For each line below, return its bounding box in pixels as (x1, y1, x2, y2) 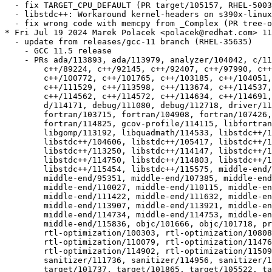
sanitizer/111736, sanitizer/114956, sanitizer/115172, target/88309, (5, 256, 15, 265)
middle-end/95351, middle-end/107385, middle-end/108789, (5, 174, 15, 183)
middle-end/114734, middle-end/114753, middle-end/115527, (5, 210, 15, 220)
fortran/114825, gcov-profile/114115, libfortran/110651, (5, 119, 15, 129)
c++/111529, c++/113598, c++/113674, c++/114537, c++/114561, (5, 83, 15, 92)
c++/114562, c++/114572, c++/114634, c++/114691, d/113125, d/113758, (5, 92, 15, 101)
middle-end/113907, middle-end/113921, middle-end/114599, (5, 201, 15, 211)
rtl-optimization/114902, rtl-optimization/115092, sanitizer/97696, (5, 246, 15, 256)
